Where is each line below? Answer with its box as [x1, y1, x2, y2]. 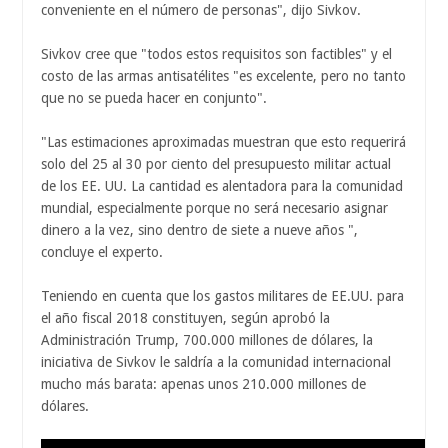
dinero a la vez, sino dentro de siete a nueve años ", [41, 222, 358, 239]
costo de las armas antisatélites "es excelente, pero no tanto [41, 68, 406, 85]
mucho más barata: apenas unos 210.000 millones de [41, 376, 366, 393]
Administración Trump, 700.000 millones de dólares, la [41, 332, 373, 349]
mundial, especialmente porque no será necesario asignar [41, 200, 388, 217]
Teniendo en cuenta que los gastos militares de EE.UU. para [41, 288, 404, 305]
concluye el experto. [41, 244, 163, 261]
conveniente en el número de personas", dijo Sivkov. [41, 2, 361, 19]
